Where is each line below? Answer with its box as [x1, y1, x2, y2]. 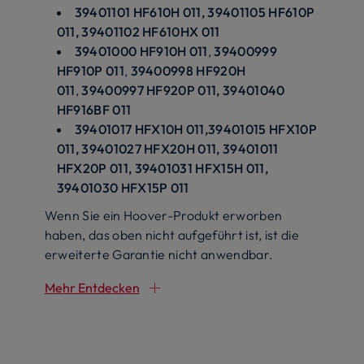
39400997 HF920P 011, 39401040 [81, 81, 285, 98]
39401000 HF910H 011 [74, 42, 208, 59]
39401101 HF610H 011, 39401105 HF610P [74, 3, 315, 20]
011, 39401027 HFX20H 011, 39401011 [56, 140, 279, 157]
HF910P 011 [56, 62, 124, 79]
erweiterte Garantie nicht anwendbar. [44, 245, 274, 262]
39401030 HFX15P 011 [56, 179, 189, 196]
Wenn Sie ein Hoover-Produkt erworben [44, 206, 283, 223]
